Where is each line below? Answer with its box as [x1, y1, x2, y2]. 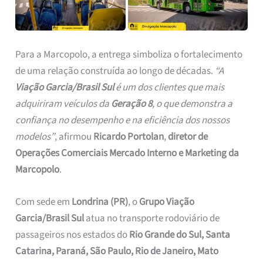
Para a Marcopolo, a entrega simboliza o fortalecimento [15, 48, 243, 62]
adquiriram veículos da [15, 97, 112, 112]
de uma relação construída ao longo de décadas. [15, 64, 214, 79]
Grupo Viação [139, 195, 195, 210]
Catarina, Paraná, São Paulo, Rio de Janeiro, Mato [15, 244, 219, 259]
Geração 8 [111, 97, 153, 112]
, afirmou [55, 130, 94, 144]
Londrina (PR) [72, 195, 129, 210]
